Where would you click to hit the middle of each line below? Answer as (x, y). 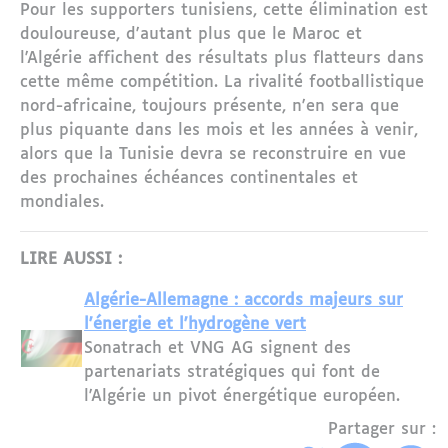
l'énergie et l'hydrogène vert (195, 325)
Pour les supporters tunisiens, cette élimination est (224, 11)
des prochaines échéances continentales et (189, 179)
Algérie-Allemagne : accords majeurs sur (243, 301)
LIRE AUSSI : (71, 260)
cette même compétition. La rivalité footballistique (222, 83)
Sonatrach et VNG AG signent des (217, 349)
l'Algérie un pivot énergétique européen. (242, 397)
